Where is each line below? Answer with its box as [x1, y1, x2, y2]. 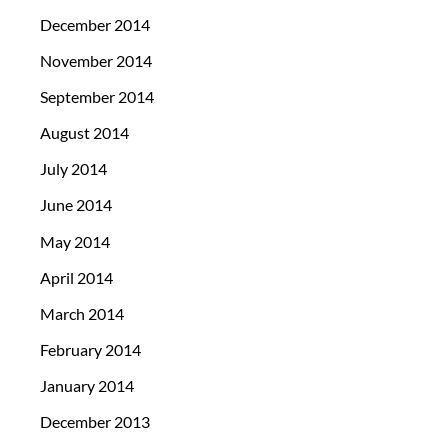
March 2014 [40, 303, 124, 323]
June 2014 [40, 195, 112, 215]
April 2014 [40, 267, 113, 287]
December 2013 [40, 412, 150, 432]
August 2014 [40, 123, 129, 143]
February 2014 [40, 339, 141, 359]
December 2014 [40, 15, 150, 35]
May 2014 [40, 231, 110, 251]
